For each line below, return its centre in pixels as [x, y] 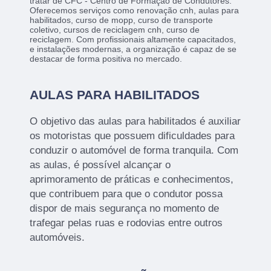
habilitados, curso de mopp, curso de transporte [122, 20]
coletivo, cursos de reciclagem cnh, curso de [115, 30]
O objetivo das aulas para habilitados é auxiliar [135, 122]
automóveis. [57, 238]
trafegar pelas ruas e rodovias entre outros [126, 223]
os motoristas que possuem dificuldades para [132, 136]
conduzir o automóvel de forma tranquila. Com [134, 151]
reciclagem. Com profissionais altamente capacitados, [133, 40]
